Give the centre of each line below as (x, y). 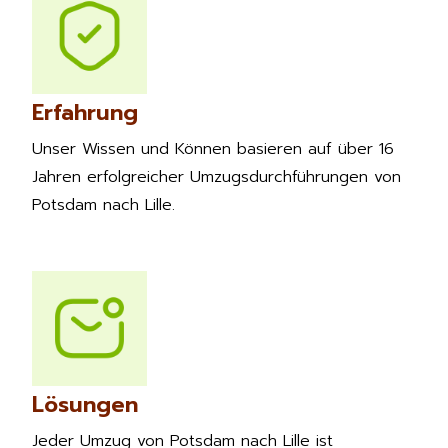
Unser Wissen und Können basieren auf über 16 (213, 148)
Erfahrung (85, 112)
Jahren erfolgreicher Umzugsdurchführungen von (216, 176)
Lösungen (85, 404)
